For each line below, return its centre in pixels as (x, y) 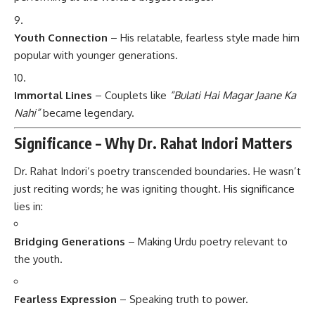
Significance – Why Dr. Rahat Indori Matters (153, 143)
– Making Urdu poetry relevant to (206, 241)
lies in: (28, 206)
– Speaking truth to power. (182, 300)
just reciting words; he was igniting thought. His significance (154, 188)
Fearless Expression (65, 300)
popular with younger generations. (96, 55)
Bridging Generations (70, 241)
